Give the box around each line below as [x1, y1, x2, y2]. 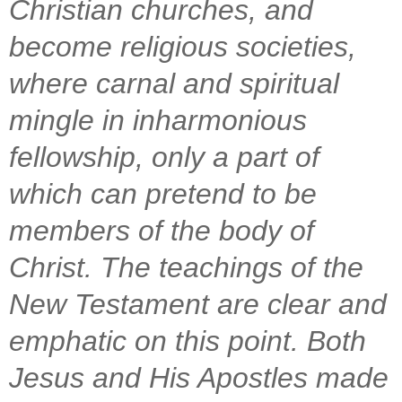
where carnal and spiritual [9, 66, 339, 100]
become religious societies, [9, 30, 356, 63]
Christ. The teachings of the [9, 250, 363, 284]
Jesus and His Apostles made [9, 361, 389, 394]
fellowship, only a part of [9, 140, 319, 173]
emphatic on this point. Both [9, 324, 366, 357]
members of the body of [9, 214, 314, 247]
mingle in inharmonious [9, 103, 307, 136]
